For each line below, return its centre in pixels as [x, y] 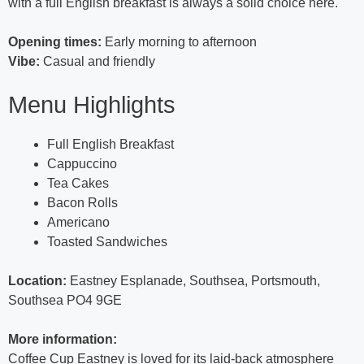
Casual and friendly [97, 62]
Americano [78, 223]
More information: [63, 340]
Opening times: [55, 42]
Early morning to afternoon [179, 42]
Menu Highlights [92, 105]
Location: [37, 281]
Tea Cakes [78, 184]
